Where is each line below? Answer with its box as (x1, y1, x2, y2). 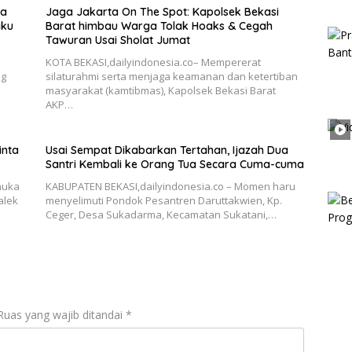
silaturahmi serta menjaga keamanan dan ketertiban (45, 68, 298, 83)
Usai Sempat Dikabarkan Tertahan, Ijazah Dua (45, 142, 288, 157)
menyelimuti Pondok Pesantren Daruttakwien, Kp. (45, 192, 282, 207)
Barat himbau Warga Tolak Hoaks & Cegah (45, 18, 273, 33)
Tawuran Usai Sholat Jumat (45, 32, 190, 47)
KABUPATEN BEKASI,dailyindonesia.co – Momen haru (45, 178, 295, 193)
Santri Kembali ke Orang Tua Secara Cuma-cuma (45, 156, 304, 171)
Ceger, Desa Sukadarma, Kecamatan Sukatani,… (45, 207, 277, 222)
